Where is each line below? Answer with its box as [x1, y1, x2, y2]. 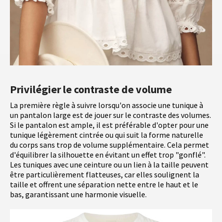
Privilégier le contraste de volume [10, 82, 172, 97]
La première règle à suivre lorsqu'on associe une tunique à [10, 100, 203, 111]
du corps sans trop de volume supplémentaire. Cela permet [10, 140, 209, 150]
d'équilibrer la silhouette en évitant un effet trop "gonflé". [10, 150, 206, 160]
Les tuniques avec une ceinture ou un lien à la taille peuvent [10, 160, 209, 170]
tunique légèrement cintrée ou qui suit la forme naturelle [10, 130, 203, 140]
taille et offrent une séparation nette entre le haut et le [10, 179, 198, 190]
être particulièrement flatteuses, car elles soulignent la [10, 169, 199, 180]
